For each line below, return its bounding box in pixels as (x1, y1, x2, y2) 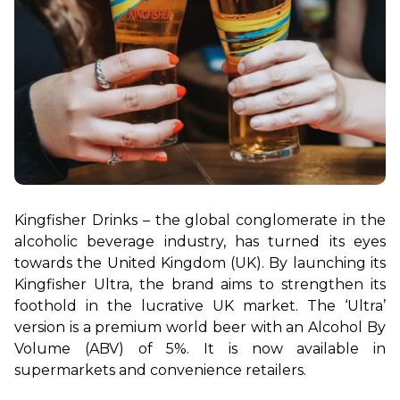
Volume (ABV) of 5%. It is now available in (14, 339, 386, 357)
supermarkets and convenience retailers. (14, 361, 306, 379)
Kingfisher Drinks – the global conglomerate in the (14, 211, 386, 229)
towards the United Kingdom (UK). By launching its (14, 254, 386, 271)
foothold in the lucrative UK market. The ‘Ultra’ (14, 296, 386, 314)
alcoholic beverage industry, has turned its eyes (14, 232, 386, 250)
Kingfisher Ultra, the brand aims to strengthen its (14, 275, 386, 293)
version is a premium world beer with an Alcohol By (14, 318, 386, 336)
